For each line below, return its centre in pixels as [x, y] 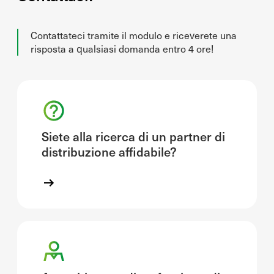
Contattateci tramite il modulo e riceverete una [134, 35]
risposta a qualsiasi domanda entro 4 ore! [122, 49]
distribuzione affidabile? [109, 152]
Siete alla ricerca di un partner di [133, 136]
